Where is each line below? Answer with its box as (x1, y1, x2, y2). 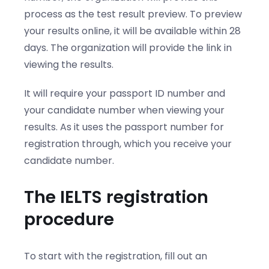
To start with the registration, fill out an (24, 249, 207, 263)
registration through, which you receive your (24, 136, 232, 151)
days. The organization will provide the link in (24, 40, 232, 55)
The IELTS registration (24, 185, 208, 210)
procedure (24, 207, 114, 232)
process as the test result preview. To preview (24, 7, 242, 21)
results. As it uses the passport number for (24, 119, 224, 134)
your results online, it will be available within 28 (24, 23, 241, 38)
